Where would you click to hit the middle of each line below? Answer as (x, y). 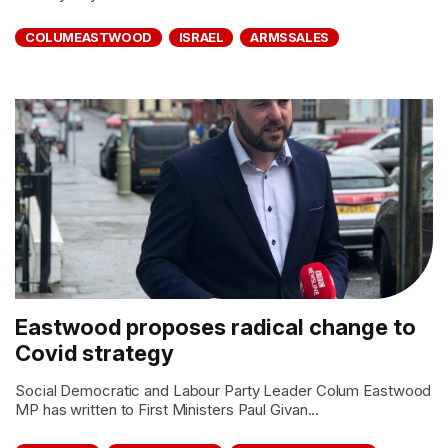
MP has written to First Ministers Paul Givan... (167, 409)
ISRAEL (201, 37)
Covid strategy (94, 353)
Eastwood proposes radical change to (215, 327)
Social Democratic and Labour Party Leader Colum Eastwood (223, 390)
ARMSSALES (289, 37)
